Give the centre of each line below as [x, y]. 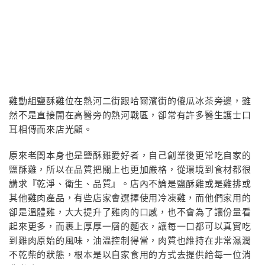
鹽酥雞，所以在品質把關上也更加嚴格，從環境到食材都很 [130, 170]
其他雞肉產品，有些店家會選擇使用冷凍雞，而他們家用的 [130, 198]
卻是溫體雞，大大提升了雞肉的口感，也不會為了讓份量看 [130, 212]
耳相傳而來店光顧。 [51, 130]
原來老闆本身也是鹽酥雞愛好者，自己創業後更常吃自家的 [130, 156]
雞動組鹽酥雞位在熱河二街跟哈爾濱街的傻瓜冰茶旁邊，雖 [130, 101]
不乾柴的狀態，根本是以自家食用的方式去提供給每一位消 [130, 255]
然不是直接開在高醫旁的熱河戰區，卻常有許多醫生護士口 [130, 115]
